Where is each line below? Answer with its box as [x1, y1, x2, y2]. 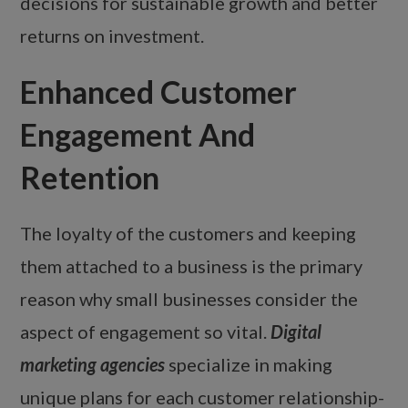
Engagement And [20, 116, 256, 154]
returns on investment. [20, 25, 205, 47]
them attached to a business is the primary [20, 255, 363, 278]
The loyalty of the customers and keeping [20, 222, 357, 245]
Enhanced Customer [20, 73, 298, 111]
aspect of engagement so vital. [20, 321, 271, 343]
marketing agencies [20, 353, 166, 376]
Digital [270, 321, 322, 343]
